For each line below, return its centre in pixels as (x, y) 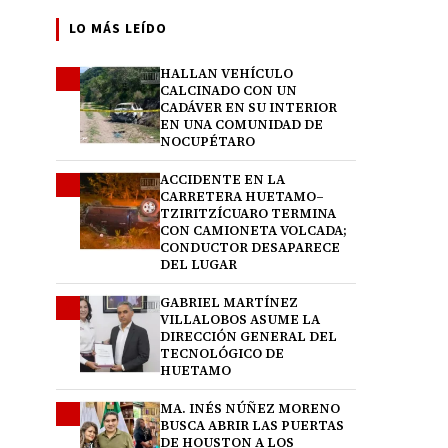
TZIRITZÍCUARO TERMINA (248, 213)
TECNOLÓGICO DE (222, 353)
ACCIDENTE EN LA (222, 179)
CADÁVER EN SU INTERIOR (248, 107)
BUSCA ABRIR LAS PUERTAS (252, 425)
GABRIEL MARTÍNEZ (229, 302)
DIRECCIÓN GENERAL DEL (248, 336)
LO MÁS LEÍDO (118, 29)
